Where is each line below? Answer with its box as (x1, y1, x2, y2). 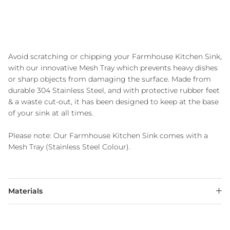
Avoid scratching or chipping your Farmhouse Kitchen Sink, (8, 51, 222, 61)
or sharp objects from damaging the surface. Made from (8, 74, 211, 84)
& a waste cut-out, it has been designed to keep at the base (8, 97, 219, 106)
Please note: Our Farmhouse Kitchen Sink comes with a (8, 130, 208, 140)
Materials (8, 186, 43, 196)
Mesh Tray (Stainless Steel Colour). (8, 142, 130, 151)
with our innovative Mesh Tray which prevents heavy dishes (8, 63, 218, 72)
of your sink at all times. (8, 108, 93, 118)
